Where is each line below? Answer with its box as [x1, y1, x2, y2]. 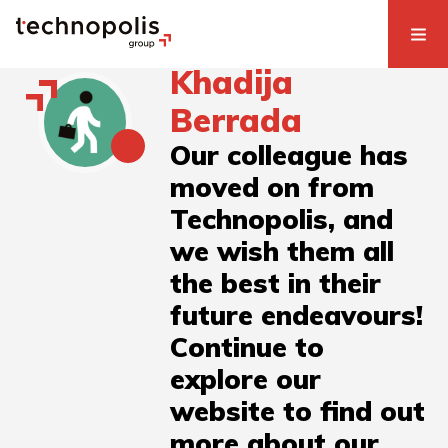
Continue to [170, 330, 325, 365]
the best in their [170, 266, 382, 301]
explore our [170, 362, 322, 397]
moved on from [170, 170, 375, 205]
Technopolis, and [170, 202, 394, 237]
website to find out [170, 394, 426, 429]
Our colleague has [170, 138, 409, 173]
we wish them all [170, 234, 395, 269]
